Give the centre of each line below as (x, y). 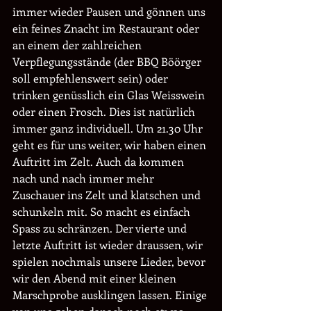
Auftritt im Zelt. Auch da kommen (100, 161)
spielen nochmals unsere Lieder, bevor (110, 261)
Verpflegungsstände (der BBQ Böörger (108, 61)
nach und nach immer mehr (85, 178)
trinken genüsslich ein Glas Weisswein (110, 95)
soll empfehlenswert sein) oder (92, 78)
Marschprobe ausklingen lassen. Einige (111, 295)
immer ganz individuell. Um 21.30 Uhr (109, 128)
